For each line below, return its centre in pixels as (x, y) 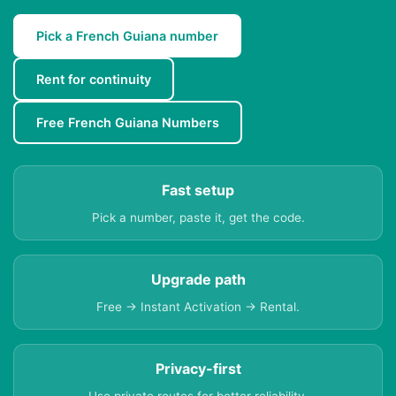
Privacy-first (198, 369)
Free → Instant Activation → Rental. (198, 307)
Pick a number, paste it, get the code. (198, 218)
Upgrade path (198, 280)
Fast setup (198, 190)
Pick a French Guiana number (127, 36)
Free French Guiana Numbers (128, 123)
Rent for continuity (94, 80)
